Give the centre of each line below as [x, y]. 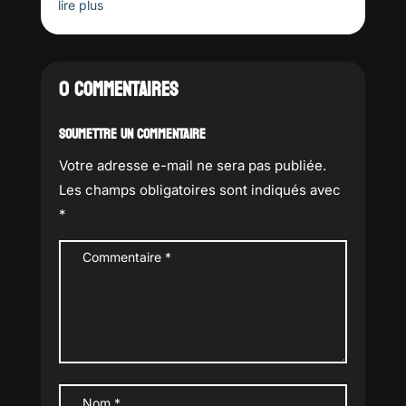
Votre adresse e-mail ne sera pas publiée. [192, 166]
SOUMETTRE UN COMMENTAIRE [132, 134]
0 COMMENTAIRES [118, 90]
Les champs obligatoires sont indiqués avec [199, 190]
